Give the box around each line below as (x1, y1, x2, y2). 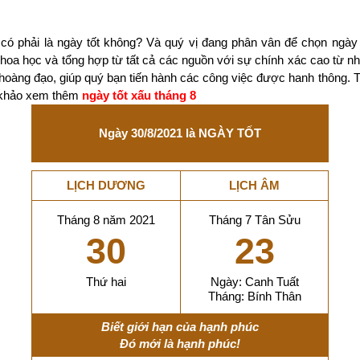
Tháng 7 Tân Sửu (208, 213, 301, 227)
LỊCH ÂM (229, 178, 280, 192)
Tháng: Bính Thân (207, 289, 301, 303)
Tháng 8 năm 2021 (57, 213, 155, 227)
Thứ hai (86, 275, 126, 288)
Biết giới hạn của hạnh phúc (101, 320, 259, 333)
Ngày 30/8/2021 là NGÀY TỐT (99, 126, 261, 140)
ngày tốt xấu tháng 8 (82, 89, 196, 102)
